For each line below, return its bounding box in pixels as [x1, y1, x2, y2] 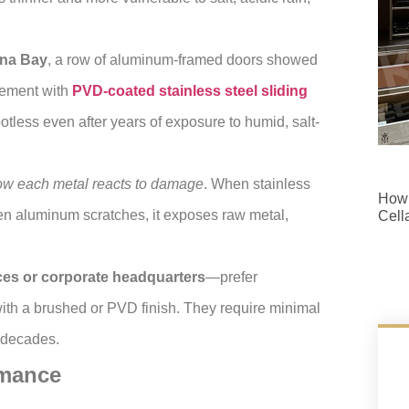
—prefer [205, 269, 257, 286]
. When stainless [204, 176, 310, 193]
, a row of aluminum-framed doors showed [47, 52, 318, 68]
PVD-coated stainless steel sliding [72, 83, 308, 100]
